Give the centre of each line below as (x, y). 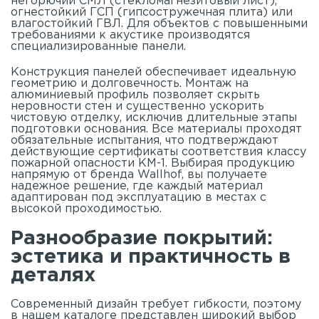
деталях (53, 275)
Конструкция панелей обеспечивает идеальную (153, 72)
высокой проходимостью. (86, 209)
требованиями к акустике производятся (130, 35)
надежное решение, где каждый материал (137, 186)
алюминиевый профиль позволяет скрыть (135, 95)
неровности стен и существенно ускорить (137, 106)
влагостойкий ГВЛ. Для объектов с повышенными (159, 23)
